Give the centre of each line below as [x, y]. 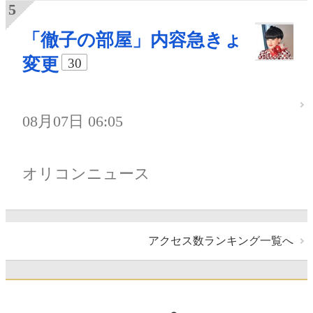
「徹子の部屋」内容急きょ [132, 40]
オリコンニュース [86, 174]
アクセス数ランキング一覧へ [221, 240]
